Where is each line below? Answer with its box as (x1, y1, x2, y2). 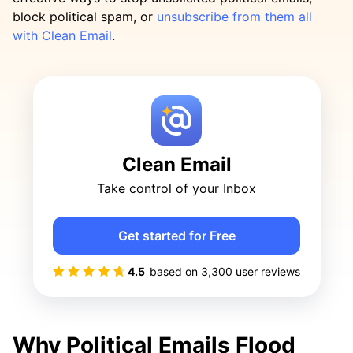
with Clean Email (13, 28, 112, 43)
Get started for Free (117, 228, 236, 243)
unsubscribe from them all (157, 9, 312, 24)
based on (150, 265, 201, 278)
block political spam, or (13, 9, 157, 24)
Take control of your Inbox (97, 180, 256, 196)
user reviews (232, 265, 300, 278)
